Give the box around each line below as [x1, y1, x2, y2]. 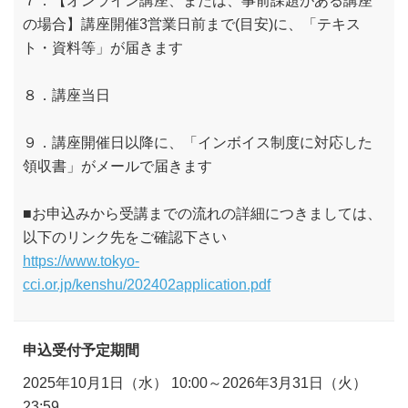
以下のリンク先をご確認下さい [23, 229, 227, 244]
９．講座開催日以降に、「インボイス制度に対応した [23, 134, 372, 149]
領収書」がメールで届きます [23, 158, 212, 173]
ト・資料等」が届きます [23, 39, 183, 55]
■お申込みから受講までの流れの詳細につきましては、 [23, 205, 382, 220]
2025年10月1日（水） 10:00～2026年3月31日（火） [23, 374, 367, 390]
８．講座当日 [23, 87, 110, 102]
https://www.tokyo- [23, 252, 139, 268]
